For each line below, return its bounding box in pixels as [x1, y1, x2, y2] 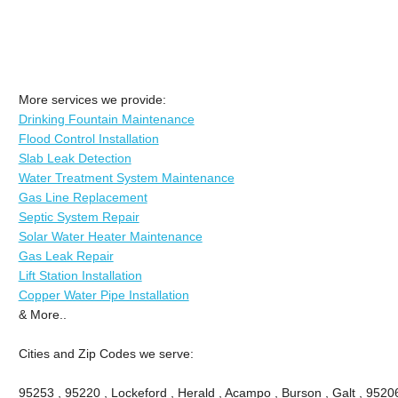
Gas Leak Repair [18, 248, 114, 263]
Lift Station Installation [18, 267, 142, 283]
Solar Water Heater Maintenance [18, 228, 203, 243]
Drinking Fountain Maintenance [18, 111, 195, 126]
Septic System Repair [18, 209, 139, 224]
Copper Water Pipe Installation [18, 287, 189, 302]
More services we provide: [18, 92, 166, 107]
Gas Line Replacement [18, 189, 147, 204]
